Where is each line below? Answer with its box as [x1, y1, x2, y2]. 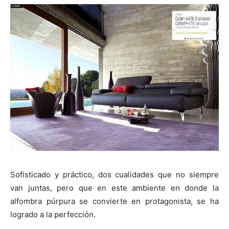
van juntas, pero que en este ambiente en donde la [10, 183, 219, 193]
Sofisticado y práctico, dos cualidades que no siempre [10, 170, 219, 180]
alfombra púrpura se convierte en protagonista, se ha [10, 196, 219, 207]
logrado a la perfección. [10, 210, 96, 220]
